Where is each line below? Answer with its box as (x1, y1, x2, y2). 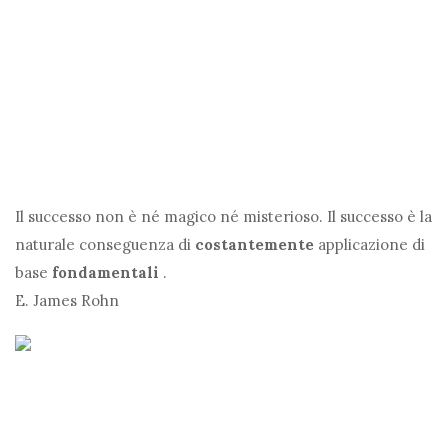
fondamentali (52, 263, 159, 283)
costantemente (195, 235, 314, 255)
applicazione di (314, 235, 425, 255)
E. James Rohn (15, 291, 119, 311)
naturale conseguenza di (15, 235, 195, 255)
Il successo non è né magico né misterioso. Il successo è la (15, 207, 432, 227)
